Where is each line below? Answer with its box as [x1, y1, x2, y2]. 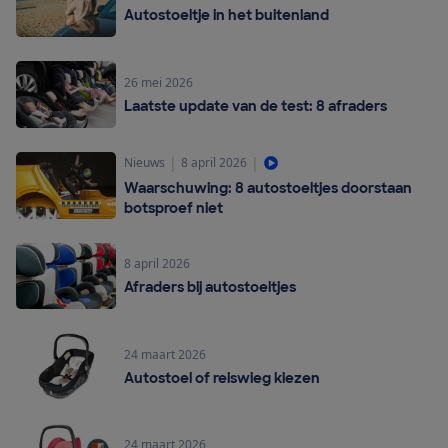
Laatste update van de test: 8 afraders [124, 96, 387, 115]
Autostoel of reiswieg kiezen [124, 368, 320, 387]
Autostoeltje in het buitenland [124, 5, 329, 24]
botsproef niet [124, 198, 223, 217]
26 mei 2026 [124, 73, 193, 91]
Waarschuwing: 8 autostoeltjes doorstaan [124, 178, 412, 197]
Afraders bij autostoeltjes [124, 277, 296, 296]
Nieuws [124, 154, 165, 172]
